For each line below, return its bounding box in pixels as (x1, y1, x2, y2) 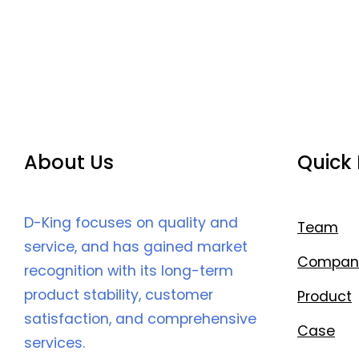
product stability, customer (24, 285, 213, 305)
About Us (24, 149, 114, 176)
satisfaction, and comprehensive (24, 309, 256, 329)
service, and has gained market (24, 237, 248, 257)
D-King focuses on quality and (24, 213, 238, 233)
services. (24, 333, 85, 353)
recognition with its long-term (24, 261, 233, 281)
